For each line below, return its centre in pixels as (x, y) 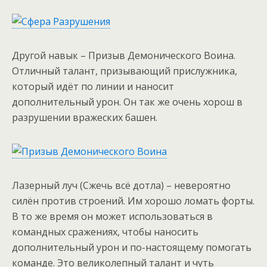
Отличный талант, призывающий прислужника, (125, 71)
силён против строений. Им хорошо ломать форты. (133, 201)
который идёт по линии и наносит (93, 86)
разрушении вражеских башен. (85, 117)
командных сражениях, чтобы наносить (105, 232)
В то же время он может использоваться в (112, 216)
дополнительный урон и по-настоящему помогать (132, 247)
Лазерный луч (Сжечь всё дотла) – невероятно (121, 185)
